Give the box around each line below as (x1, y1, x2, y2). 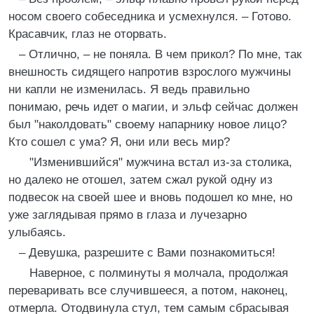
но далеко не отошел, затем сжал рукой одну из (8, 173, 273, 186)
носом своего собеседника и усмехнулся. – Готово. (8, 10, 292, 23)
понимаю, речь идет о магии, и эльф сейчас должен (8, 100, 298, 114)
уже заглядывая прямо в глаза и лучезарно (8, 208, 247, 221)
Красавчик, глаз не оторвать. (8, 27, 167, 41)
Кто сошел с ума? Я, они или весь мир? (8, 135, 230, 149)
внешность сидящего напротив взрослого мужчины (8, 65, 291, 78)
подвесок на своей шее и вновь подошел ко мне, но (8, 191, 292, 204)
